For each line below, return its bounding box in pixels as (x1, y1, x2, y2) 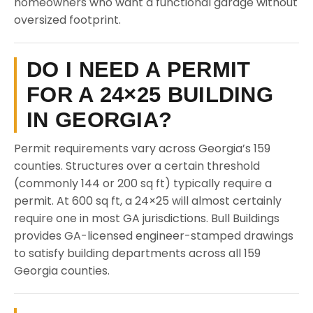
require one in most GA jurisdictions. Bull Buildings (14, 210, 279, 226)
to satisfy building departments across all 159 (14, 245, 261, 261)
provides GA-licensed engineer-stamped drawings (14, 228, 293, 244)
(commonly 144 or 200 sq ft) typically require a (14, 175, 272, 191)
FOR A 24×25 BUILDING (27, 82, 273, 107)
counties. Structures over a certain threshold (14, 158, 260, 174)
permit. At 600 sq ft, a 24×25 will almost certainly (14, 193, 282, 209)
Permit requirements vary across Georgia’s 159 (14, 140, 270, 156)
